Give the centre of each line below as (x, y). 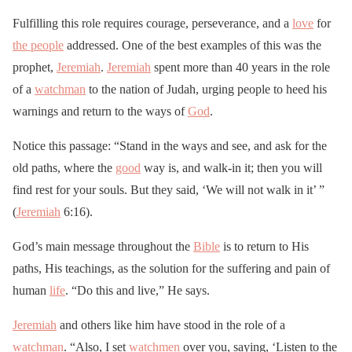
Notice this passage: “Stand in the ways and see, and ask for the (170, 145)
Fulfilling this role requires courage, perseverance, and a (152, 23)
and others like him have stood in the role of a (171, 324)
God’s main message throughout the (103, 246)
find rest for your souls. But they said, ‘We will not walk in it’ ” (169, 189)
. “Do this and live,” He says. (137, 290)
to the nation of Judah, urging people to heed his (206, 89)
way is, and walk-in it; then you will (231, 167)
